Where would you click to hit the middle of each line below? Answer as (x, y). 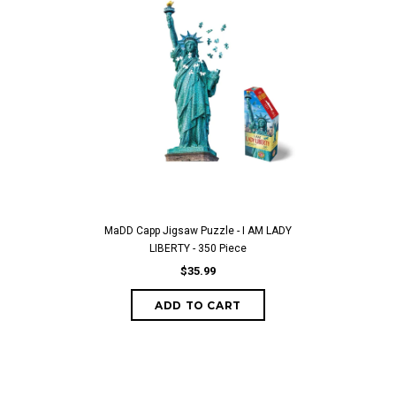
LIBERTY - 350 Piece (198, 248)
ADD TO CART (198, 305)
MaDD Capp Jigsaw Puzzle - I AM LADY (198, 231)
